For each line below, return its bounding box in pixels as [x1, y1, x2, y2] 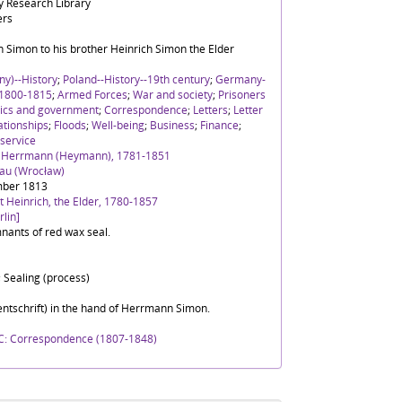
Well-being [92, 118, 144, 133]
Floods [54, 118, 86, 133]
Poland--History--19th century [63, 72, 210, 87]
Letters [193, 102, 228, 118]
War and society [133, 87, 213, 102]
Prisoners [218, 87, 266, 102]
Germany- [215, 72, 266, 87]
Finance [200, 118, 239, 133]
